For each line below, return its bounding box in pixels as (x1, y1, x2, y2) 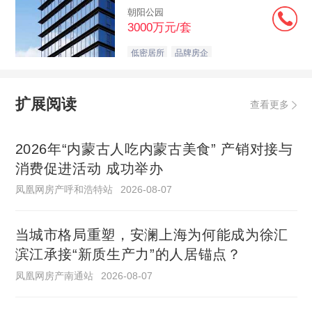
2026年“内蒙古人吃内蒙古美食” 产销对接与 (15, 141, 293, 157)
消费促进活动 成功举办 (15, 160, 164, 176)
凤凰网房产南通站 (15, 270, 93, 281)
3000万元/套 (127, 21, 192, 35)
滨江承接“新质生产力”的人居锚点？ (15, 247, 242, 263)
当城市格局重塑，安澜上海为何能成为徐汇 (15, 227, 288, 243)
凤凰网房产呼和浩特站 (15, 183, 113, 195)
